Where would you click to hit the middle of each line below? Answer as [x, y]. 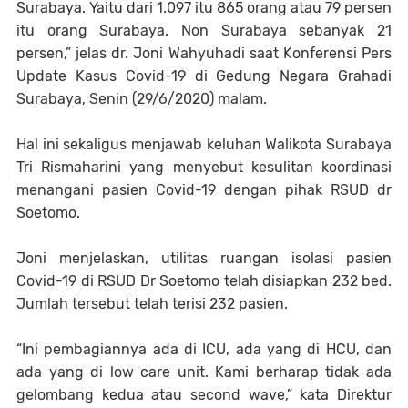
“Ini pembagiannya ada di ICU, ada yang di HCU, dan [204, 350]
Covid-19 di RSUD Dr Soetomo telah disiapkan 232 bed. [204, 281]
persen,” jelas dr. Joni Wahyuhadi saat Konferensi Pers [204, 54]
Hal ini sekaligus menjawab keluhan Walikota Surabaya [204, 145]
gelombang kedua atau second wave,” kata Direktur [204, 395]
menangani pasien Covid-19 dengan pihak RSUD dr [204, 190]
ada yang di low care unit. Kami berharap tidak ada [204, 372]
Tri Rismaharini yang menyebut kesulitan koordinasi [204, 168]
